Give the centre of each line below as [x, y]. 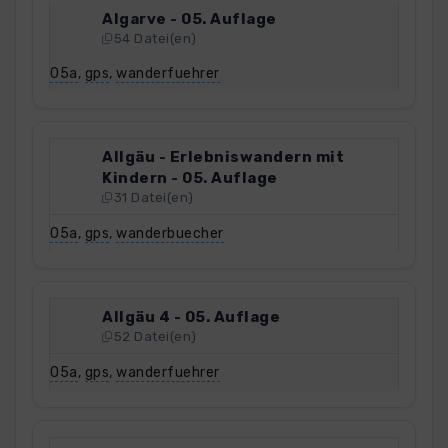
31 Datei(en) [153, 197]
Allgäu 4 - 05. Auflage [191, 316]
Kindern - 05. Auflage [190, 177]
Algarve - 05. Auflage [189, 18]
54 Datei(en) [155, 38]
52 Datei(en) [155, 336]
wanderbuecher [170, 233]
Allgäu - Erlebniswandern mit [223, 156]
